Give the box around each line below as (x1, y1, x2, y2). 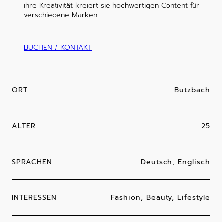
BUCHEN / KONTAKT (24, 42, 92, 53)
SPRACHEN (12, 156, 52, 167)
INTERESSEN (12, 192, 56, 203)
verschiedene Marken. (24, 9, 99, 20)
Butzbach (174, 85, 210, 96)
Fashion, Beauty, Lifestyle (111, 192, 210, 203)
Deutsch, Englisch (141, 156, 210, 167)
